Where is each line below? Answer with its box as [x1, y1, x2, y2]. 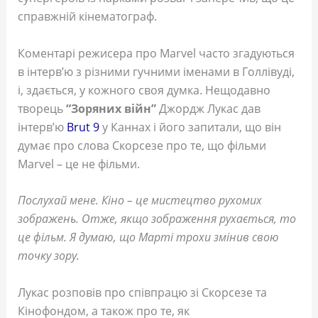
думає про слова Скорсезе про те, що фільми [17, 137, 266, 153]
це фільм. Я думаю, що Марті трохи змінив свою [17, 229, 279, 246]
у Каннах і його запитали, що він [99, 119, 281, 135]
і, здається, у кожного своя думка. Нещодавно [17, 82, 270, 98]
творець [17, 100, 66, 116]
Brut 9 [66, 119, 99, 135]
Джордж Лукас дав [158, 100, 261, 116]
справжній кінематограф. [17, 9, 157, 25]
